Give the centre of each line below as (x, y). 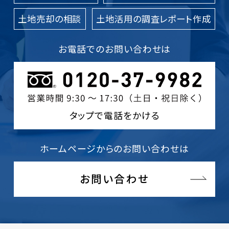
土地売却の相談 (50, 18)
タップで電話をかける (114, 115)
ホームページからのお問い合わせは (114, 148)
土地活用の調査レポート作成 (154, 18)
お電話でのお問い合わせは (114, 49)
